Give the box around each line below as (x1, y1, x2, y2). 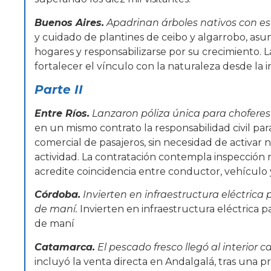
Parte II (34, 82, 83, 97)
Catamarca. (34, 241, 95, 253)
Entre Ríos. (34, 108, 90, 119)
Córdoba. (34, 189, 80, 201)
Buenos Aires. (34, 16, 104, 28)
